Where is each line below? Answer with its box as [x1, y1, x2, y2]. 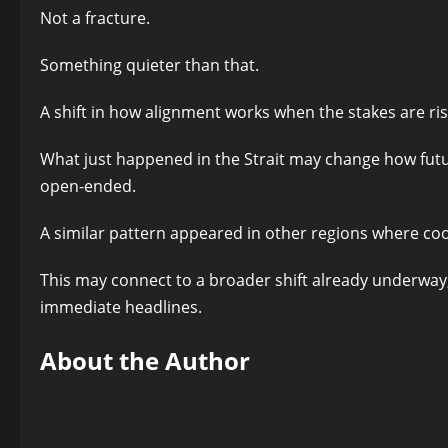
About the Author [40, 343, 250, 377]
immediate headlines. [40, 295, 202, 318]
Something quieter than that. [40, 53, 259, 76]
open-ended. [40, 174, 136, 197]
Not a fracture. [40, 6, 150, 29]
